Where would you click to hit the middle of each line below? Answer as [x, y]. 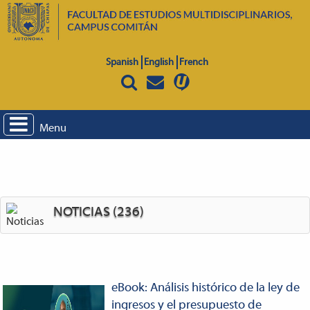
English [158, 62]
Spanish [122, 62]
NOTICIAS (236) [99, 212]
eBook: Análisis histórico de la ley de [205, 288]
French [193, 62]
